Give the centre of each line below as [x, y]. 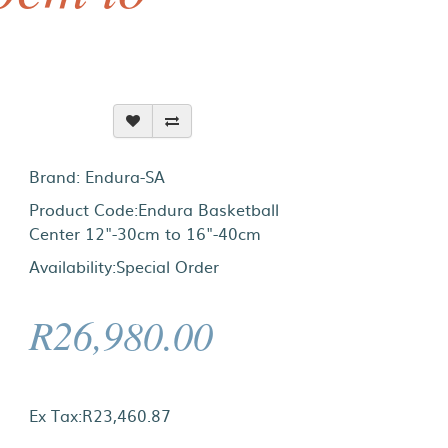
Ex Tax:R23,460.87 [100, 415]
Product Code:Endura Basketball [154, 209]
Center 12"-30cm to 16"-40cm [145, 233]
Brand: [57, 176]
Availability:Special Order [124, 266]
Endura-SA [125, 176]
